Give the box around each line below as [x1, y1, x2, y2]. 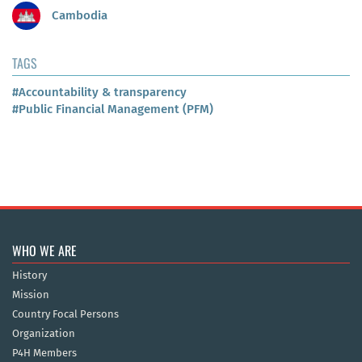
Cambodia [48, 7, 107, 23]
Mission [12, 288, 49, 301]
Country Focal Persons [12, 308, 119, 321]
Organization [12, 327, 75, 340]
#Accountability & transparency [12, 85, 187, 100]
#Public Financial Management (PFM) [12, 102, 213, 117]
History [12, 269, 47, 282]
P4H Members [12, 347, 77, 360]
